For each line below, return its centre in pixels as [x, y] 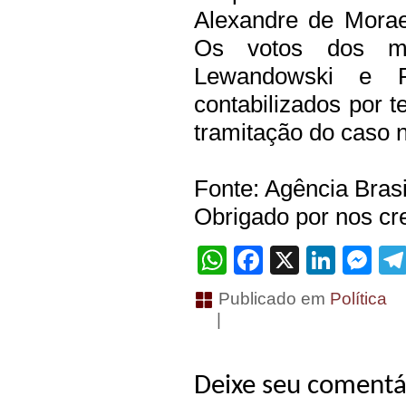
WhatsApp [294, 260]
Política [358, 299]
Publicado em [272, 299]
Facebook [327, 260]
